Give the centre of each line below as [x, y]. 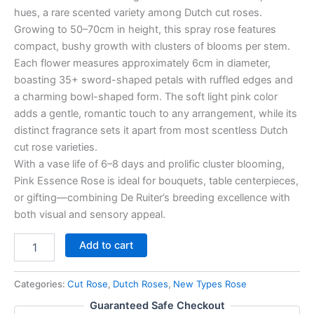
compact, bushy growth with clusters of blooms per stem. [152, 47]
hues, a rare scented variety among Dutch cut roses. [138, 13]
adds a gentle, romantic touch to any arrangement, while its [156, 114]
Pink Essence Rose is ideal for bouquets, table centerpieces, [156, 181]
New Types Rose [210, 284]
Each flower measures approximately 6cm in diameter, [142, 63]
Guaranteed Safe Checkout [157, 306]
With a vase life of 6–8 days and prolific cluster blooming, [149, 164]
